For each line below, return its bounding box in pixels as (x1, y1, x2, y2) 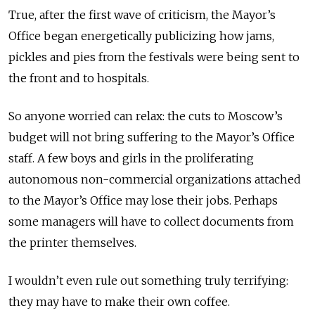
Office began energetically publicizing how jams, (8, 29, 274, 44)
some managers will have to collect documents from (8, 214, 294, 229)
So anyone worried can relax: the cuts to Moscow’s (8, 109, 283, 124)
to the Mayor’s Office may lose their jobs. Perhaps (8, 193, 278, 208)
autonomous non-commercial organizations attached (8, 172, 301, 187)
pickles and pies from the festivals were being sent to (8, 50, 300, 65)
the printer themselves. (8, 236, 136, 250)
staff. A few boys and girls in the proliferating (8, 151, 254, 166)
